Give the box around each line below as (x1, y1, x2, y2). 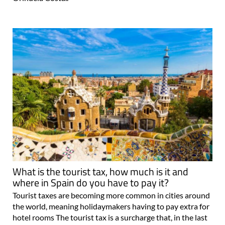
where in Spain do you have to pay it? (13, 175, 169, 191)
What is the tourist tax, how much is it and (13, 164, 188, 180)
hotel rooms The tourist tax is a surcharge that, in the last (13, 212, 207, 222)
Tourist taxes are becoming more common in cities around (13, 190, 210, 200)
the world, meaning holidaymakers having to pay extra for (13, 201, 209, 211)
